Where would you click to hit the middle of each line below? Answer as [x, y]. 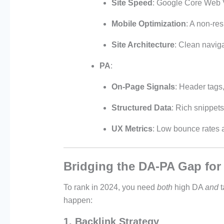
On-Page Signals [143, 87]
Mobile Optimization [148, 24]
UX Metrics [132, 129]
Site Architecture [143, 45]
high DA [188, 187]
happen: [78, 200]
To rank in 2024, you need [110, 187]
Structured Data [141, 108]
